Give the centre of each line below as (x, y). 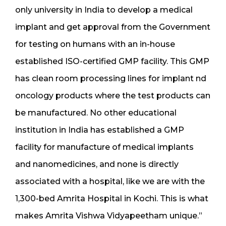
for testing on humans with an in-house (95, 44)
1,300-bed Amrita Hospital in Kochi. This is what (112, 198)
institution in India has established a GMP (100, 130)
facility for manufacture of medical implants (104, 147)
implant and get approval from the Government (113, 27)
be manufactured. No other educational (96, 112)
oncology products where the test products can (113, 95)
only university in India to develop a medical (104, 10)
